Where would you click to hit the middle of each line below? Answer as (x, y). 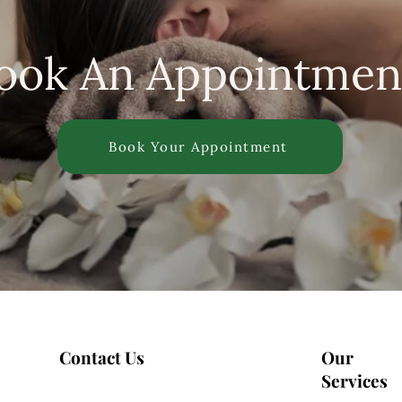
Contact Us (102, 357)
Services (354, 380)
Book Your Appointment (198, 147)
